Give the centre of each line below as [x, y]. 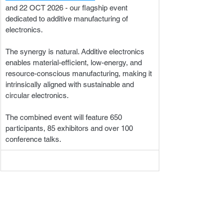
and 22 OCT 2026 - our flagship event [67, 8]
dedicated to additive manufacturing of [68, 19]
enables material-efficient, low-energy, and [75, 62]
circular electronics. [38, 95]
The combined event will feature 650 [65, 117]
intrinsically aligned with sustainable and [71, 84]
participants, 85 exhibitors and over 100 [70, 128]
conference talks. [33, 139]
